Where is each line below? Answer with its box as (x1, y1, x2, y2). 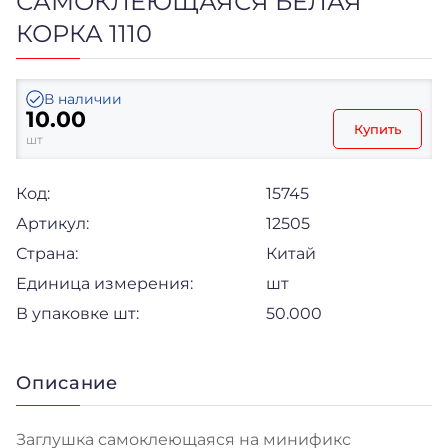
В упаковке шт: (16, 303, 139, 323)
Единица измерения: (16, 273, 193, 293)
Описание (16, 371, 119, 394)
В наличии (44, 89, 122, 108)
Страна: (16, 243, 78, 263)
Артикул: (16, 213, 89, 233)
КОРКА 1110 (16, 18, 152, 48)
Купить (354, 120, 401, 137)
